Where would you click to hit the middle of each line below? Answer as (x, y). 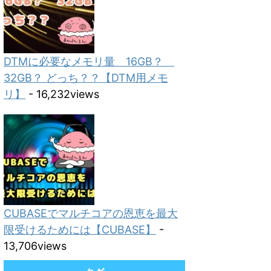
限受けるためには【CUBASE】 (80, 230)
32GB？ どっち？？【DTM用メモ (86, 78)
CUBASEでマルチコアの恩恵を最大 (91, 213)
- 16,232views (62, 94)
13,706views (35, 246)
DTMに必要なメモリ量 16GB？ (89, 61)
